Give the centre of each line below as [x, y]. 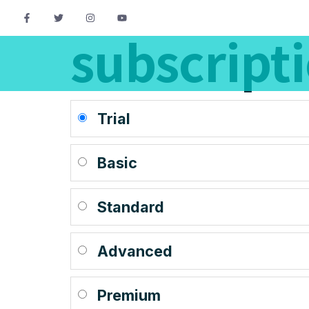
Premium [129, 296]
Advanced [135, 251]
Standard [131, 207]
